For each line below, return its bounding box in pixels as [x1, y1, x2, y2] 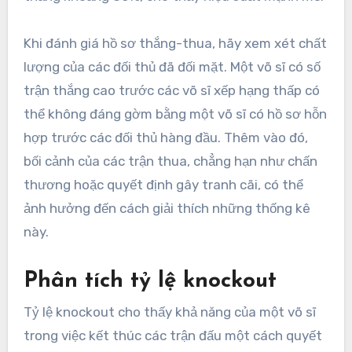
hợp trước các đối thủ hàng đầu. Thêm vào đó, [23, 129, 308, 145]
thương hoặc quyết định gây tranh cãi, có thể [23, 176, 303, 192]
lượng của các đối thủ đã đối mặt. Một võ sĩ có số [23, 58, 321, 75]
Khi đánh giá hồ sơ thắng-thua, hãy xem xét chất [23, 35, 327, 51]
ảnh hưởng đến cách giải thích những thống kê [23, 200, 310, 216]
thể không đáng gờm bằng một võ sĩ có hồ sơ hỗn [23, 105, 327, 122]
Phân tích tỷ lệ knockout [23, 269, 277, 292]
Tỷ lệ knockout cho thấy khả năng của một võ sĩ [23, 304, 316, 321]
